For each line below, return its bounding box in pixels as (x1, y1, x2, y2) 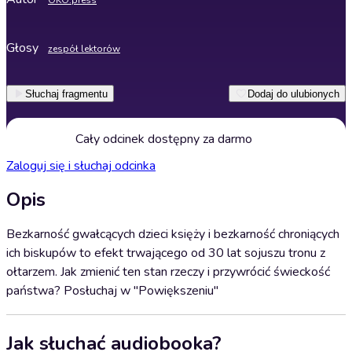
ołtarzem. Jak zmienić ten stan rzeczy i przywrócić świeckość (6, 263, 330, 280)
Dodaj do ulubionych (247, 87, 339, 100)
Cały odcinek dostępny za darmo (75, 130, 252, 148)
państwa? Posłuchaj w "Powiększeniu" (6, 282, 218, 299)
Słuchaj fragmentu (25, 87, 108, 100)
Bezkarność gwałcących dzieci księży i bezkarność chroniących (6, 225, 339, 243)
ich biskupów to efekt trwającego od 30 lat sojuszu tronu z (6, 244, 325, 262)
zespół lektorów (48, 42, 120, 55)
